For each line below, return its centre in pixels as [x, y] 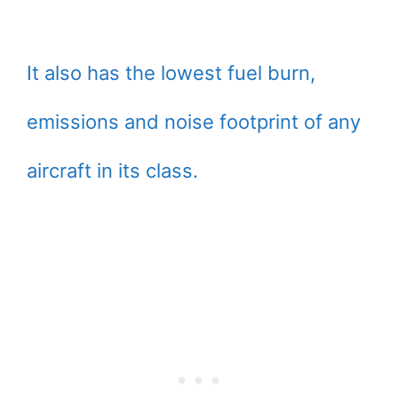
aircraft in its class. [112, 171]
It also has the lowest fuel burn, [171, 73]
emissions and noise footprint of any [194, 122]
